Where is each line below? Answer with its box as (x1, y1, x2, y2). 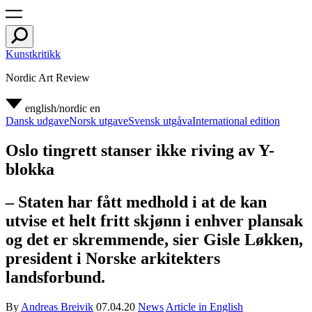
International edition (192, 115, 280, 127)
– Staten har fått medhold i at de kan (6, 192, 267, 211)
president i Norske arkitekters (6, 249, 220, 267)
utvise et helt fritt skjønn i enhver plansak (6, 211, 303, 230)
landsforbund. (6, 267, 105, 286)
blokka (6, 159, 54, 178)
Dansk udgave (6, 115, 69, 127)
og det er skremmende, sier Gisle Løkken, (6, 230, 303, 249)
